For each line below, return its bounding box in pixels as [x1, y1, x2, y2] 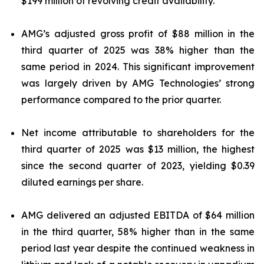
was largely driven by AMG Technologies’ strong [21, 77, 255, 89]
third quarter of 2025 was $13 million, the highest [21, 143, 255, 155]
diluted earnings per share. [21, 176, 143, 188]
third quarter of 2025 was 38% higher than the [21, 44, 255, 56]
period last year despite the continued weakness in [21, 242, 255, 254]
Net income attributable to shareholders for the [21, 127, 255, 138]
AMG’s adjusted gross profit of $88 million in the [21, 28, 255, 39]
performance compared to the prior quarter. [21, 94, 221, 105]
